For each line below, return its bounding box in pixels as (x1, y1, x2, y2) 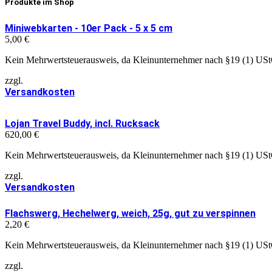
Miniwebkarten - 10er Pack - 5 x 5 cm (5, 22, 172, 35)
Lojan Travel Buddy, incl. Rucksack (5, 118, 160, 130)
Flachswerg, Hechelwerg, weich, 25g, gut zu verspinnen (5, 208, 256, 220)
